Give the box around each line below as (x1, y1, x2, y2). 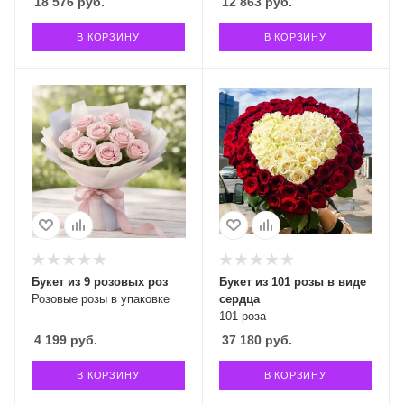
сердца (218, 291, 260, 306)
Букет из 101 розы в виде (218, 274, 366, 289)
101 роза (218, 308, 266, 323)
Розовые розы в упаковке (32, 291, 170, 306)
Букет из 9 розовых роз (32, 274, 168, 289)
